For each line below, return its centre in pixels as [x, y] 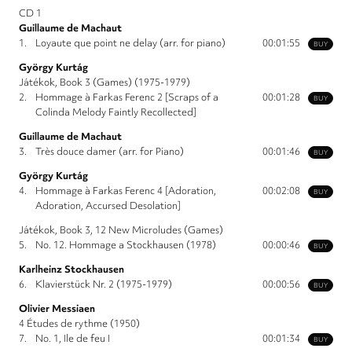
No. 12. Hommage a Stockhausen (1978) [126, 245]
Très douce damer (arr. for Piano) [110, 152]
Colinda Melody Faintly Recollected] [116, 112]
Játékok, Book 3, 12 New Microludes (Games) [121, 230]
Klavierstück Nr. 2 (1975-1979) [104, 284]
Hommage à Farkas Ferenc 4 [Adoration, [126, 191]
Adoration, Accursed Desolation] [108, 206]
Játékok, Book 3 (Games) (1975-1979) [104, 82]
